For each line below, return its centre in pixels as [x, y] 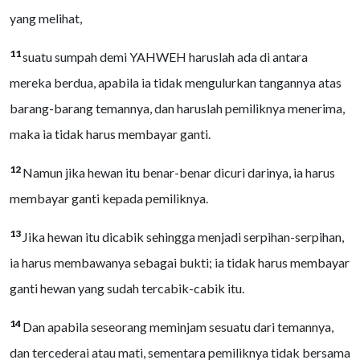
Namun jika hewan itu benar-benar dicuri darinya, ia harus [179, 172]
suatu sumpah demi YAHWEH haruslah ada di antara [165, 57]
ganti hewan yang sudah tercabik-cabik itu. [127, 288]
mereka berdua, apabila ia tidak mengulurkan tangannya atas [176, 82]
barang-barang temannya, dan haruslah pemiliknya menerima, [177, 108]
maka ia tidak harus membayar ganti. [110, 134]
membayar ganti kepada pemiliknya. [109, 198]
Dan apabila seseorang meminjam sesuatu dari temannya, [178, 327]
